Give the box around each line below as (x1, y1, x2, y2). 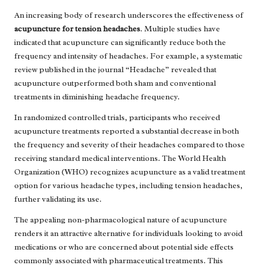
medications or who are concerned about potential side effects (14, 242, 234, 253)
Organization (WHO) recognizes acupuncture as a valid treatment (14, 167, 245, 177)
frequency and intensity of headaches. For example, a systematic (14, 51, 243, 62)
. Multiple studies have (140, 24, 220, 34)
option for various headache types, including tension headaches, (14, 180, 243, 191)
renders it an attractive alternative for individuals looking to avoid (14, 228, 243, 239)
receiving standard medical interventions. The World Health (14, 153, 226, 164)
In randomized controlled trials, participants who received (14, 112, 220, 123)
